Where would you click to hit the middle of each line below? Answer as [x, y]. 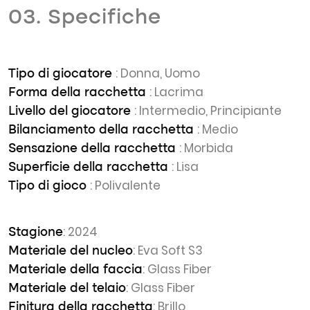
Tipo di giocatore [62, 74]
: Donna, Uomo [158, 73]
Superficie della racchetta [90, 167]
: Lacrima [176, 92]
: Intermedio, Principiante [208, 111]
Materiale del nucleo [71, 251]
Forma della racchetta [79, 93]
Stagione [36, 232]
